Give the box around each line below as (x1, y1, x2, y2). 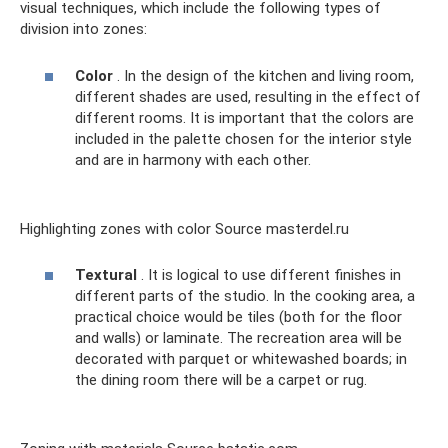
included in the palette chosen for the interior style (75, 129, 412, 148)
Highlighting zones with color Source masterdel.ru (20, 219, 349, 238)
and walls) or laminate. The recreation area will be (75, 329, 402, 348)
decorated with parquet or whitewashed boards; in (75, 350, 407, 369)
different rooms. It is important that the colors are (75, 108, 414, 127)
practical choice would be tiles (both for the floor (75, 308, 402, 327)
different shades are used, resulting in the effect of (75, 87, 421, 106)
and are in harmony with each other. (75, 150, 311, 169)
